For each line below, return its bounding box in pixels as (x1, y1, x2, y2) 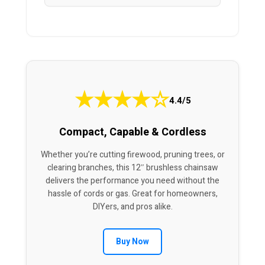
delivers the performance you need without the (46, 174, 219, 188)
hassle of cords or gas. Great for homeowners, (47, 188, 218, 201)
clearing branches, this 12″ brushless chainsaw (47, 161, 218, 174)
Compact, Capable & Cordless (59, 124, 206, 141)
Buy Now (116, 235, 149, 248)
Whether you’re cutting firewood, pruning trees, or (40, 148, 225, 161)
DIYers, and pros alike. (92, 201, 173, 214)
